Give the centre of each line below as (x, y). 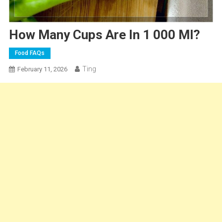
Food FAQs (29, 53)
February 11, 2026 (42, 69)
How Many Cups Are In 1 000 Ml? (104, 34)
